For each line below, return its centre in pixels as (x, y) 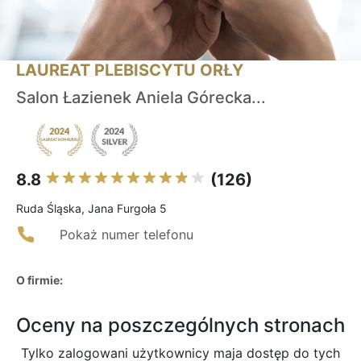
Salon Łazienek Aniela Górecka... (141, 98)
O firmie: (39, 280)
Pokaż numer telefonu (127, 235)
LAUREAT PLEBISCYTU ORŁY (130, 71)
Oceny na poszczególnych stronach (180, 326)
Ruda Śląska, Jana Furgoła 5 (91, 209)
